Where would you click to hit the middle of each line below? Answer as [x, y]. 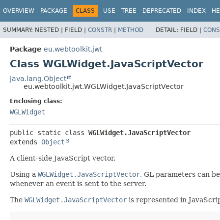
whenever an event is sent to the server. [78, 183]
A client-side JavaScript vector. [63, 158]
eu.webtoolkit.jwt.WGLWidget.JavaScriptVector [104, 86]
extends [26, 142]
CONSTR [100, 30]
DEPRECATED [162, 11]
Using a [24, 174]
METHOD [131, 30]
